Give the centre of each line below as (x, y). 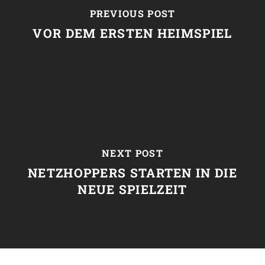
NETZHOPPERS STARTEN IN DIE (132, 172)
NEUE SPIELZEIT (132, 189)
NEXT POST (132, 153)
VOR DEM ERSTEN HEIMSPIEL (132, 33)
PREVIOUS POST (132, 13)
